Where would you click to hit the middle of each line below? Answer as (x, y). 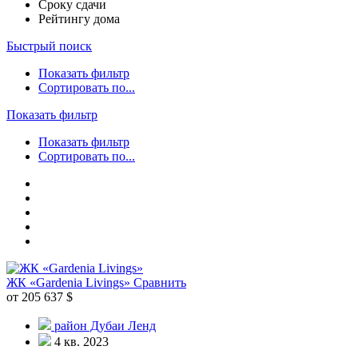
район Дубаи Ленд (105, 325)
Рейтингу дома (79, 18)
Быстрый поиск (49, 46)
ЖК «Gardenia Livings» (70, 282)
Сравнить (160, 282)
